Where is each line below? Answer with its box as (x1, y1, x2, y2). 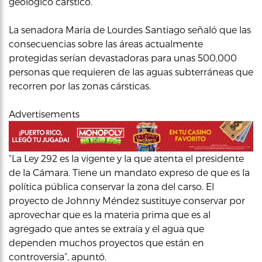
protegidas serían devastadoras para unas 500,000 (9, 52, 237, 63)
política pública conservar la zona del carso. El (9, 180, 214, 192)
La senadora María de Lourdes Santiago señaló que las (9, 24, 251, 35)
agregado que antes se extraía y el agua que (9, 222, 204, 234)
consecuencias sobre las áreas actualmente (9, 38, 203, 49)
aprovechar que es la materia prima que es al (9, 208, 211, 220)
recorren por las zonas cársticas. (9, 80, 151, 91)
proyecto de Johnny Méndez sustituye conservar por (9, 194, 245, 206)
